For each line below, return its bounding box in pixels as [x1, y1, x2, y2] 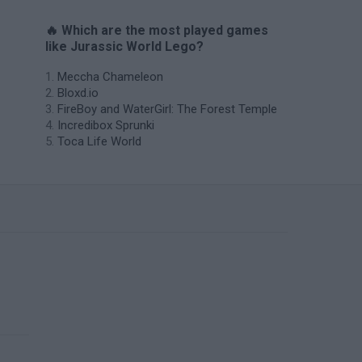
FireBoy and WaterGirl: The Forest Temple [57, 102, 277, 116]
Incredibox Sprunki [57, 118, 154, 133]
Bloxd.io [57, 86, 99, 100]
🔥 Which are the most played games [45, 23, 268, 38]
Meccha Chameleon [57, 69, 163, 84]
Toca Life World [57, 134, 141, 149]
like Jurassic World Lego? [45, 39, 204, 54]
